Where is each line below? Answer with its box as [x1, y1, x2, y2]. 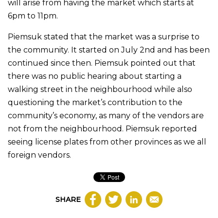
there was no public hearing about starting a [8, 72, 182, 81]
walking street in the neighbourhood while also [8, 85, 192, 94]
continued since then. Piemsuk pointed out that [8, 58, 196, 68]
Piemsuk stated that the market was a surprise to [8, 32, 200, 42]
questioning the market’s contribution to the [8, 98, 182, 108]
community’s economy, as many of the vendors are [8, 111, 204, 121]
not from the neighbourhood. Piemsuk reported [8, 124, 197, 134]
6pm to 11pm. [8, 11, 58, 21]
